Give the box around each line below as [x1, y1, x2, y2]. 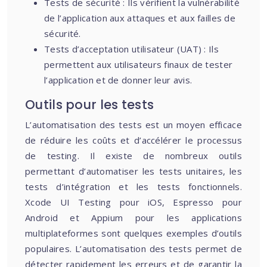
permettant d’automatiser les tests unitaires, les [25, 165, 242, 177]
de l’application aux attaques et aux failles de [44, 12, 236, 24]
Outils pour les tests [25, 96, 154, 113]
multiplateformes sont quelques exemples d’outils [25, 227, 242, 239]
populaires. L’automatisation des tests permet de [25, 243, 242, 254]
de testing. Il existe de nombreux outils [25, 150, 242, 162]
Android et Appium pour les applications [25, 212, 242, 223]
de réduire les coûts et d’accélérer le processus [25, 134, 242, 146]
